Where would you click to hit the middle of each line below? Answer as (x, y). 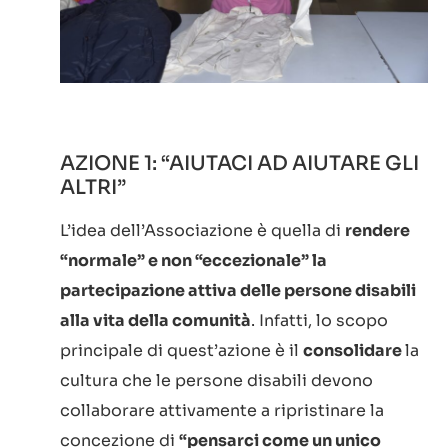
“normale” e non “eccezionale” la (193, 260)
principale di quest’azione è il (181, 350)
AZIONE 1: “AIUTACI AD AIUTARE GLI (239, 163)
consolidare (354, 350)
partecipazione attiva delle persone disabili (238, 290)
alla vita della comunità (155, 320)
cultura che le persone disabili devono (216, 380)
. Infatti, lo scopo (319, 320)
